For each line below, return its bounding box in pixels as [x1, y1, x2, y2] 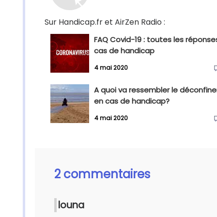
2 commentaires [54, 166, 150, 182]
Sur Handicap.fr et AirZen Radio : [45, 16, 165, 28]
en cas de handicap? [94, 96, 170, 106]
